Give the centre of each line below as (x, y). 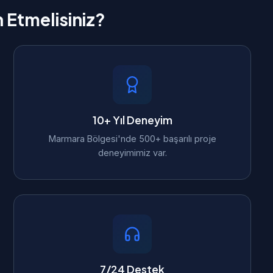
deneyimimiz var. (132, 153)
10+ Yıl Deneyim (132, 120)
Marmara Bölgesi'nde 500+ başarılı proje (132, 139)
